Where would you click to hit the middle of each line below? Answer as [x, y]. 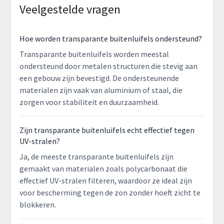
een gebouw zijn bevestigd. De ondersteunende [99, 78]
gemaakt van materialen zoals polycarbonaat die [103, 169]
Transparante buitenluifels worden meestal [94, 54]
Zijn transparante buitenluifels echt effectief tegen [107, 130]
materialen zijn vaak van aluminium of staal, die [101, 90]
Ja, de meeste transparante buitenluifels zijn [96, 157]
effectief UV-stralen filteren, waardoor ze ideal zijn [105, 181]
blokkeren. [37, 205]
